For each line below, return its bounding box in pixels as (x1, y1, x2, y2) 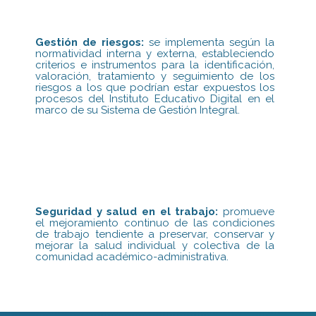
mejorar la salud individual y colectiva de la (35, 239, 275, 253)
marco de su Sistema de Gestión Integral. (35, 103, 240, 116)
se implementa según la (144, 35, 275, 49)
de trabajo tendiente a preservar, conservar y (35, 228, 275, 241)
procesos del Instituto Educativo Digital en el (35, 92, 275, 105)
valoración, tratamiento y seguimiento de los (35, 69, 275, 83)
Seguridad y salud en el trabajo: (35, 205, 219, 219)
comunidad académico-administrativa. (35, 250, 229, 264)
